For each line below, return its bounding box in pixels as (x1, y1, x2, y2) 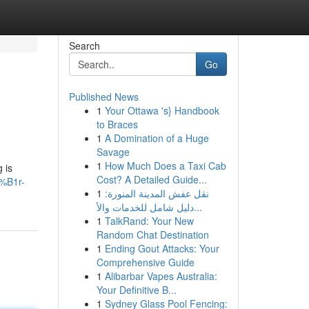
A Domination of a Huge (104, 131, 209, 145)
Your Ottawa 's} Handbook (104, 103, 219, 117)
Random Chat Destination (96, 228, 209, 241)
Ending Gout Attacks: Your (104, 241, 219, 255)
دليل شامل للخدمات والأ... (193, 200, 202, 214)
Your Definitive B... (96, 283, 177, 297)
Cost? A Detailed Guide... (96, 172, 207, 186)
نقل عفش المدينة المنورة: (104, 186, 209, 200)
